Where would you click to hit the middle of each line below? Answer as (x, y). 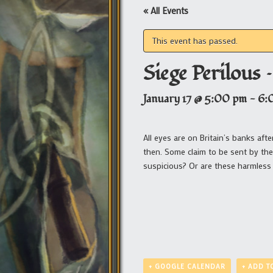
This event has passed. (195, 41)
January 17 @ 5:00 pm (195, 99)
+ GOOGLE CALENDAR (187, 266)
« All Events (166, 11)
